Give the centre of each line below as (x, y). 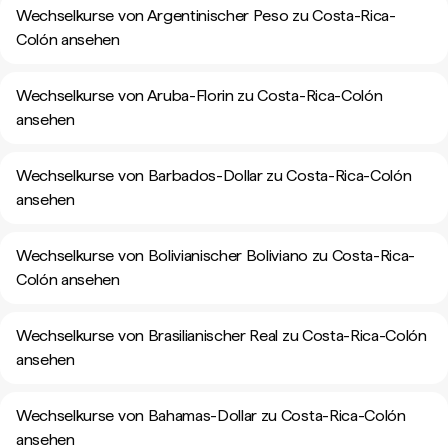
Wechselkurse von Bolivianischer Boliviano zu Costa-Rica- (216, 255)
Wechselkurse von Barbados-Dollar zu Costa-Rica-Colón (214, 175)
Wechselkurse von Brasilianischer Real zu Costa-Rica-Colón (221, 335)
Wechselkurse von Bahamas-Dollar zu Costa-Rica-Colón (211, 415)
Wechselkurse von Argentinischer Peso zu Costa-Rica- (206, 15)
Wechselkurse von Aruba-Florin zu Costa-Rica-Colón (199, 95)
